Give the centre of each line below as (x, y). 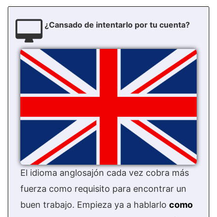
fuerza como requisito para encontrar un (103, 189)
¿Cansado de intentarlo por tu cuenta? (117, 25)
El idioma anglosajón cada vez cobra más (105, 173)
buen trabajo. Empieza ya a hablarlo (95, 205)
